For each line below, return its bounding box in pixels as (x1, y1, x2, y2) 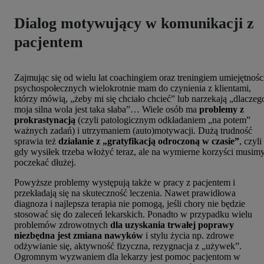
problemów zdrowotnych (14, 219, 110, 230)
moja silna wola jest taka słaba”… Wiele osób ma (14, 104, 199, 114)
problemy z (199, 104, 244, 114)
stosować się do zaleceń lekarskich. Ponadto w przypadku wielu (14, 209, 252, 219)
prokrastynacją (14, 114, 75, 125)
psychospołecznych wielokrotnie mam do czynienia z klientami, (14, 82, 251, 93)
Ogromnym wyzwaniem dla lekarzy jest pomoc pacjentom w (14, 251, 240, 262)
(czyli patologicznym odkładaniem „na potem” (75, 114, 250, 125)
